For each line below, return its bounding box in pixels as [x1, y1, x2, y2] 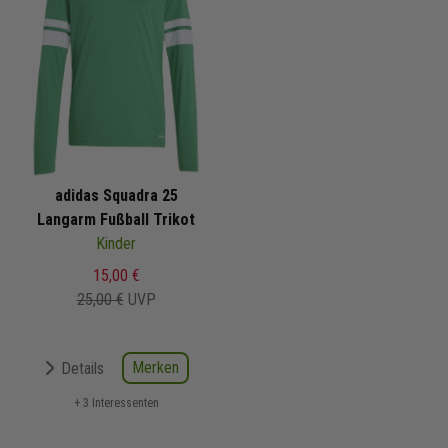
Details [61, 358, 104, 378]
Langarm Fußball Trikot [37, 210, 195, 230]
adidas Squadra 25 [54, 186, 178, 206]
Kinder [96, 234, 136, 254]
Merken [132, 358, 179, 378]
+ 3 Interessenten [73, 396, 159, 411]
